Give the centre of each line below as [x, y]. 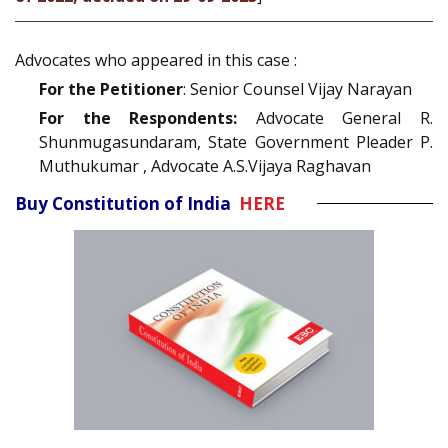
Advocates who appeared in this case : [156, 59]
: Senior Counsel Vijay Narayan [297, 88]
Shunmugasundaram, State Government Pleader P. [236, 141]
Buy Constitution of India [127, 203]
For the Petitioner [111, 88]
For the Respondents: [138, 117]
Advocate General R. [335, 117]
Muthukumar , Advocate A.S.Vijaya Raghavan [205, 165]
